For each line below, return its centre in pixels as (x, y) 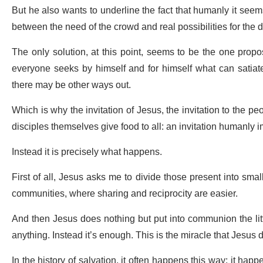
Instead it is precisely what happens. (87, 152)
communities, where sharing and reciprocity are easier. (125, 194)
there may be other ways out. (71, 85)
